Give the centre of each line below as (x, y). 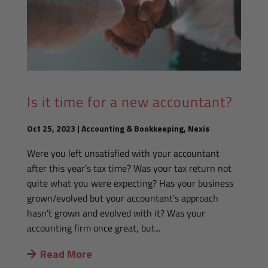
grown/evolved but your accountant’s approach (122, 198)
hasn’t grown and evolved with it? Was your (116, 213)
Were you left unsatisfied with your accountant (123, 153)
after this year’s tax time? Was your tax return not (129, 168)
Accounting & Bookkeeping (132, 129)
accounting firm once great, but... (93, 228)
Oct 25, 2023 (51, 129)
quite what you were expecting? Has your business (130, 183)
